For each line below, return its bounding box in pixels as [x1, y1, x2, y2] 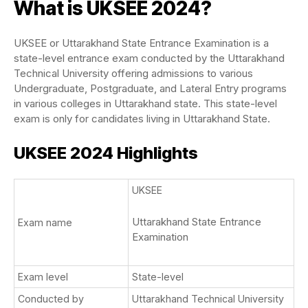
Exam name [18, 217, 72, 228]
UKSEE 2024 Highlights [14, 143, 198, 163]
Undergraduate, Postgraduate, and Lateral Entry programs [14, 82, 287, 95]
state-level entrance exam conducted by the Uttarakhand [14, 52, 285, 65]
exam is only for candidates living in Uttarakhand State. [14, 112, 270, 125]
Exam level [18, 271, 68, 283]
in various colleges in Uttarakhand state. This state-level [14, 97, 277, 110]
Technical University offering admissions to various [14, 67, 253, 80]
